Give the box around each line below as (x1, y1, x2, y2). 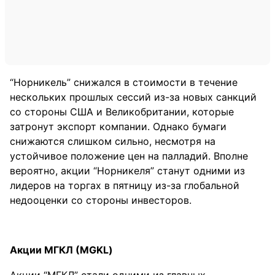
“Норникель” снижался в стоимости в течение (10, 76, 238, 88)
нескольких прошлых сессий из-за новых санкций (10, 91, 257, 103)
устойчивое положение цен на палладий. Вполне (10, 150, 248, 162)
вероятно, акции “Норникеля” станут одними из (10, 165, 245, 177)
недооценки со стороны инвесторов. (10, 194, 192, 206)
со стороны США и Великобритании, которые (10, 106, 234, 118)
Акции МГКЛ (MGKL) (10, 244, 113, 256)
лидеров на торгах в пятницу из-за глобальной (10, 179, 239, 192)
